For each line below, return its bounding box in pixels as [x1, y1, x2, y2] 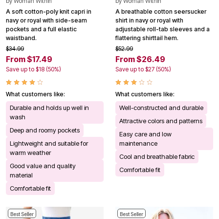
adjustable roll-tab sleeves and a [115, 25, 210, 33]
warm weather [10, 148, 51, 156]
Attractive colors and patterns [119, 116, 202, 125]
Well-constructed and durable [119, 103, 203, 111]
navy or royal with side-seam [6, 16, 87, 24]
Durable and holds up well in [10, 103, 89, 111]
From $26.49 [115, 54, 165, 64]
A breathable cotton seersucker [115, 7, 206, 15]
